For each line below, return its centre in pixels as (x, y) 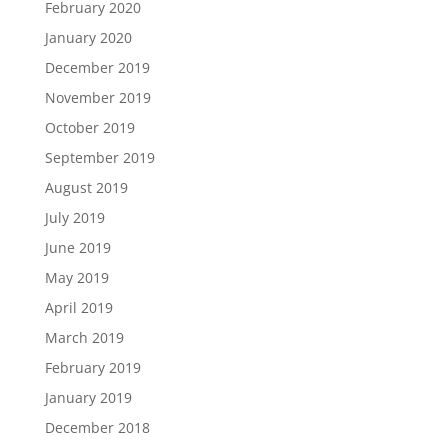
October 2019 (89, 127)
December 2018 (97, 427)
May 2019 (76, 277)
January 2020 (88, 37)
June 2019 (77, 247)
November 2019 (97, 97)
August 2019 (86, 187)
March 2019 (84, 337)
